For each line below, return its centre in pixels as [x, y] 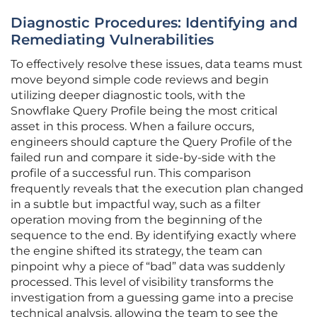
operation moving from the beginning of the [137, 220]
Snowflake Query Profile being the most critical [144, 111]
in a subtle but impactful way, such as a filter [136, 204]
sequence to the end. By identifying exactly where [154, 236]
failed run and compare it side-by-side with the [143, 158]
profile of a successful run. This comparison [131, 173]
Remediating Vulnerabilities [112, 40]
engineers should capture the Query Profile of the [151, 142]
